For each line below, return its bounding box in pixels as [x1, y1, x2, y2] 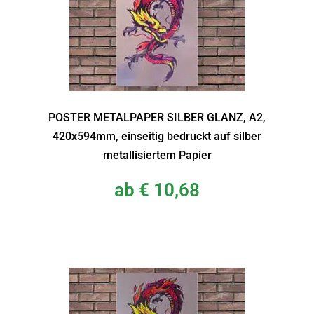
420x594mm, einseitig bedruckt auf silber [53, 129, 261, 143]
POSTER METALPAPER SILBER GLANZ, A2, [48, 110, 266, 124]
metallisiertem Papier [102, 148, 212, 162]
